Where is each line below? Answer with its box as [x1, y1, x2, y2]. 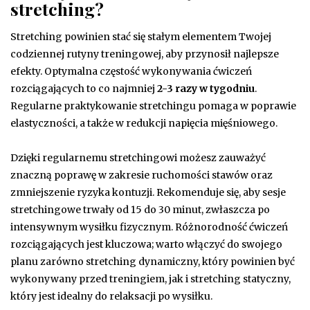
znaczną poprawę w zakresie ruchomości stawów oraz [10, 168, 273, 181]
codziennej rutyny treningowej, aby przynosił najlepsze [10, 47, 279, 60]
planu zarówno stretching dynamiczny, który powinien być [10, 255, 295, 268]
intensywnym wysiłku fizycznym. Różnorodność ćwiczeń [10, 220, 288, 233]
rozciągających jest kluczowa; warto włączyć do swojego [10, 237, 282, 250]
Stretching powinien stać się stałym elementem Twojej [10, 30, 271, 43]
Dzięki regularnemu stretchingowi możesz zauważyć [10, 151, 266, 164]
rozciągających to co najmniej [10, 82, 157, 95]
